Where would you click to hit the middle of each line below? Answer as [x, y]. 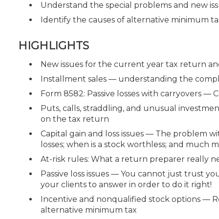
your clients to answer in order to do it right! [126, 184]
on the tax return [75, 119]
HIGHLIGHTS [54, 45]
